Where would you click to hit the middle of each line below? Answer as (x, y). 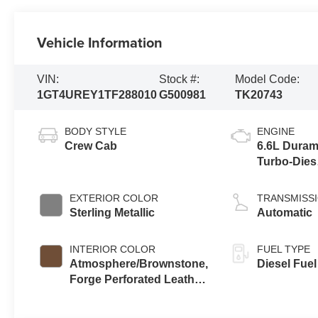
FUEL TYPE (284, 249)
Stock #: (180, 79)
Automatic (285, 212)
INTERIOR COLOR (113, 249)
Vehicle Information (100, 42)
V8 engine (284, 177)
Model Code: (268, 79)
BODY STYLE (96, 131)
